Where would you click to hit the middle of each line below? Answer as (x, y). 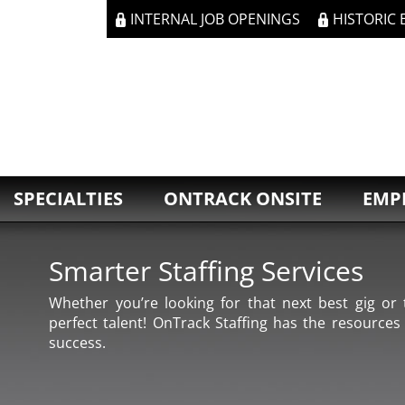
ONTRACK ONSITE (242, 198)
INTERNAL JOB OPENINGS (215, 19)
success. (78, 343)
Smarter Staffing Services (207, 271)
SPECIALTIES (68, 198)
